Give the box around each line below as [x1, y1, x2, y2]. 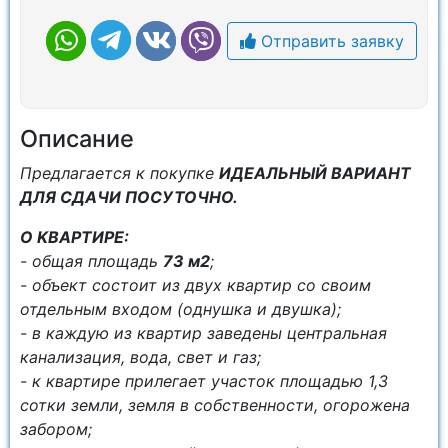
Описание [20, 124, 134, 153]
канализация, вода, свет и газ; [20, 347, 261, 367]
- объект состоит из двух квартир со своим [20, 275, 371, 295]
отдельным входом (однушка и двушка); [20, 299, 341, 319]
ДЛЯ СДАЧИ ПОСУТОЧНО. [20, 187, 238, 207]
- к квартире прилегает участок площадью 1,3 [20, 371, 388, 391]
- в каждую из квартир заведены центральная [20, 323, 387, 343]
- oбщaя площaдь [20, 251, 163, 271]
